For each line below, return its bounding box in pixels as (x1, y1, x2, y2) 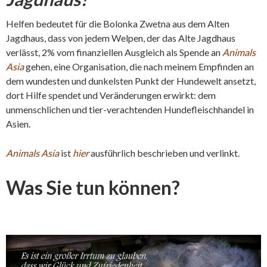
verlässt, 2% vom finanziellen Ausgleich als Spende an (6, 46, 222, 58)
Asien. (6, 117, 30, 129)
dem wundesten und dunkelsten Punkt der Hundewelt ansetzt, (6, 74, 256, 86)
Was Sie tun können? (6, 175, 180, 199)
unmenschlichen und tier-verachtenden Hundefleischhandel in (6, 103, 254, 115)
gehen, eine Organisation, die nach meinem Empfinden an (24, 60, 254, 72)
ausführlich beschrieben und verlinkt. (89, 147, 240, 159)
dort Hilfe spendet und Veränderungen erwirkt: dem (6, 89, 216, 101)
